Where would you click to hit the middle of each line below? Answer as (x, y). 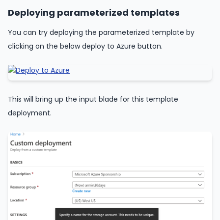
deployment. (30, 113)
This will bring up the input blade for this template (93, 99)
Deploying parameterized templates (94, 12)
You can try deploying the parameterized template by (101, 32)
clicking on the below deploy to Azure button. (85, 46)
